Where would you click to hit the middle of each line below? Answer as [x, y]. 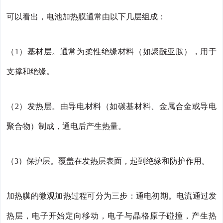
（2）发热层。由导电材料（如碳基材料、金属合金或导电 [111, 106]
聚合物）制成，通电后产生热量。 [66, 126]
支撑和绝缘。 [30, 71]
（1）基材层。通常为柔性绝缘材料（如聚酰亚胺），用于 [111, 51]
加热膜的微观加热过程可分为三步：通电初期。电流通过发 [111, 196]
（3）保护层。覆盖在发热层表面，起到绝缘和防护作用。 [108, 161]
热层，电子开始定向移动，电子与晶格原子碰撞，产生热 [111, 216]
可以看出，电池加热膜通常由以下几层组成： [86, 16]
